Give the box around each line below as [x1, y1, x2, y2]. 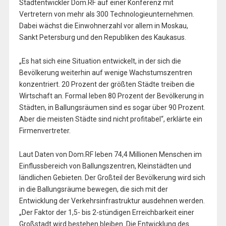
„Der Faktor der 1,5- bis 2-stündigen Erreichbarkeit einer [19, 208, 194, 216]
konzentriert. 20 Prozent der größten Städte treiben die [19, 80, 195, 88]
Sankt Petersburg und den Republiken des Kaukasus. [19, 33, 186, 41]
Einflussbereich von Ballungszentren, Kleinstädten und [19, 161, 191, 170]
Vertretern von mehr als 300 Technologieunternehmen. [19, 10, 194, 18]
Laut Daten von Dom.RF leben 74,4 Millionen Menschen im [19, 150, 202, 158]
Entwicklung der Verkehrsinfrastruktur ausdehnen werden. [19, 196, 205, 205]
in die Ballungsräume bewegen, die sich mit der [19, 185, 168, 193]
